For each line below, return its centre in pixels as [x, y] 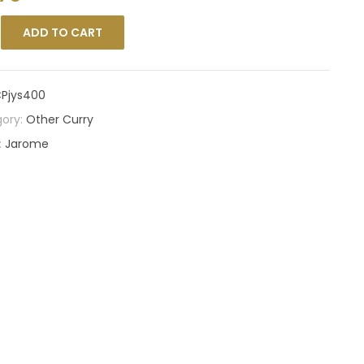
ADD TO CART [62, 32]
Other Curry [59, 119]
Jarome [26, 144]
